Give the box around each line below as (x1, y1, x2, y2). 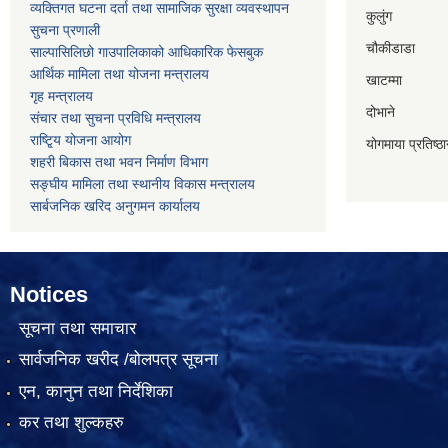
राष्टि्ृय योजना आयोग (30, 132, 131, 149)
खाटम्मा (366, 72, 402, 89)
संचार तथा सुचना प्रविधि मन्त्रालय (30, 110, 201, 127)
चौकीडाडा (366, 40, 415, 57)
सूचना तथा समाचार (18, 318, 136, 338)
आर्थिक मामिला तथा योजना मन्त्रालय (30, 66, 209, 83)
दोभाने (366, 104, 403, 121)
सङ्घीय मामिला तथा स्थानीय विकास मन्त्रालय (30, 176, 255, 193)
